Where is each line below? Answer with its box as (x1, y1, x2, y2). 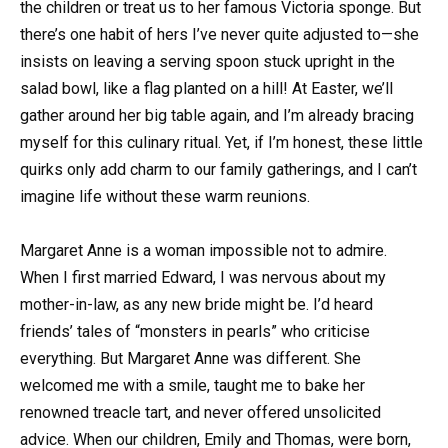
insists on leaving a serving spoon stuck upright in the (20, 52, 395, 71)
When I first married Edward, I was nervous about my (20, 268, 386, 288)
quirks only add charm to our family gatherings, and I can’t (20, 160, 417, 179)
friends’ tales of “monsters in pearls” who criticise (20, 322, 370, 342)
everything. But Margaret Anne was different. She (20, 349, 361, 369)
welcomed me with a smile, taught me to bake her (20, 376, 365, 396)
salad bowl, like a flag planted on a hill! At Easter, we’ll (20, 79, 393, 98)
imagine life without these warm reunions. (20, 187, 310, 206)
